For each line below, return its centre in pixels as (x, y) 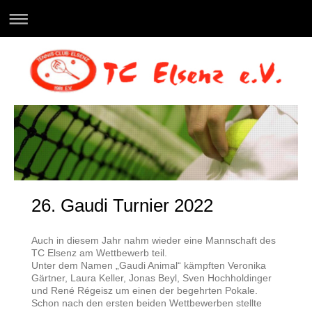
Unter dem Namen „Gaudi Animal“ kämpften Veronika (149, 266)
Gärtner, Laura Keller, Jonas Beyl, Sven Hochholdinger (151, 278)
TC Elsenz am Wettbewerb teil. (99, 253)
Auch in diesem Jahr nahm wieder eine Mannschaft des (154, 241)
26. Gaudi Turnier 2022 (122, 206)
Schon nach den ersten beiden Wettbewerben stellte (147, 303)
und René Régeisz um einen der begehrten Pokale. (145, 291)
